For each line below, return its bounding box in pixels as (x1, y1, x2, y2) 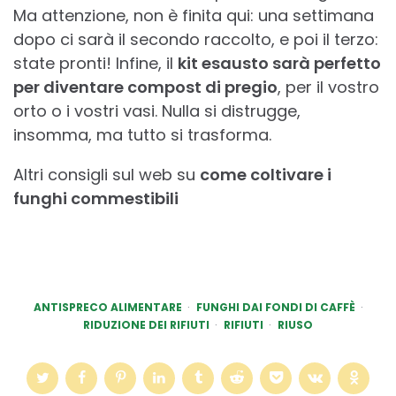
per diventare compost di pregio (13, 76, 278, 99)
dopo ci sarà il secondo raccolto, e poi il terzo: (13, 28, 378, 51)
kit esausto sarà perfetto (178, 52, 381, 75)
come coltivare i (200, 164, 331, 187)
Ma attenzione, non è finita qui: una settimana (13, 4, 374, 27)
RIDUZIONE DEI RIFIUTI (83, 317, 209, 333)
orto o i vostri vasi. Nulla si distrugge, (13, 100, 301, 123)
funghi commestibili (13, 187, 179, 210)
